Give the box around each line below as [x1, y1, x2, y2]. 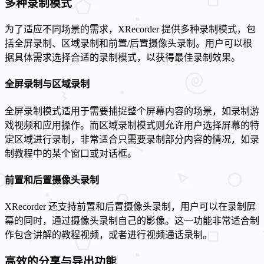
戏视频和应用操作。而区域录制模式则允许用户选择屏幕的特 [5, 120, 259, 130]
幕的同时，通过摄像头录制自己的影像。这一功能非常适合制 [5, 216, 259, 226]
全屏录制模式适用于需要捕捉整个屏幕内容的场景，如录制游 [5, 105, 259, 116]
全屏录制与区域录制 [5, 79, 90, 90]
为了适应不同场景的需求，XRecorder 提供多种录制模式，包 [5, 24, 256, 34]
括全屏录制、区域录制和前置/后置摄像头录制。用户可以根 [5, 38, 252, 48]
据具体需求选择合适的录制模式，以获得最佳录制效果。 [5, 52, 240, 62]
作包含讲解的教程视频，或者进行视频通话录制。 [5, 230, 212, 240]
